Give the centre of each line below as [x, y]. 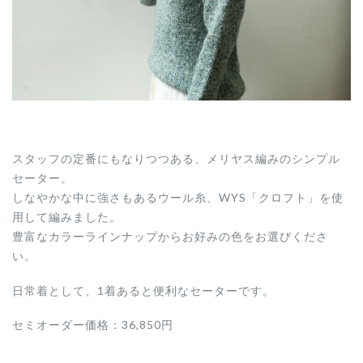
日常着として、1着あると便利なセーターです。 [143, 290]
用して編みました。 [67, 217]
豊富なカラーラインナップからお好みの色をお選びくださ [170, 237]
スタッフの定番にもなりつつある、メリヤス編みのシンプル [176, 159]
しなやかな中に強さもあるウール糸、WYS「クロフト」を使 [178, 198]
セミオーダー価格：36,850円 [93, 324]
